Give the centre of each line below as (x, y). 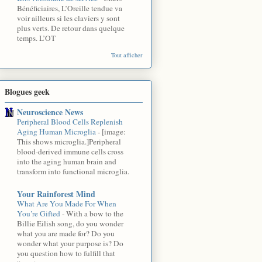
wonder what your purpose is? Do (70, 244)
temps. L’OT (36, 38)
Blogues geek (27, 92)
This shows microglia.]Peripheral (69, 142)
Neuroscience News (50, 112)
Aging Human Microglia (57, 132)
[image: (114, 132)
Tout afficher (127, 55)
